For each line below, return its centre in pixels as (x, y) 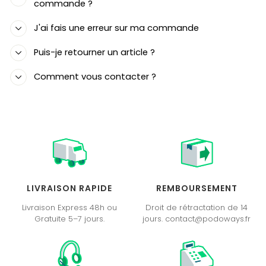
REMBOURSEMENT (197, 189)
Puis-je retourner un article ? (94, 53)
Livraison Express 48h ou (69, 208)
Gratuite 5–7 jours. (69, 219)
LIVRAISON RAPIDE (69, 189)
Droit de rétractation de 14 (197, 208)
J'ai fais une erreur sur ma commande (116, 28)
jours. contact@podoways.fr (197, 219)
